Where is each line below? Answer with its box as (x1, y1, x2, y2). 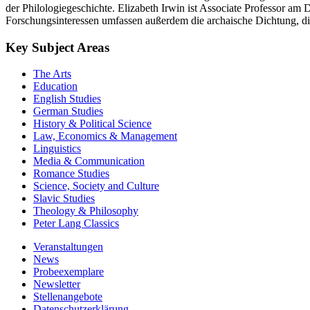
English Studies (33, 93, 101, 105)
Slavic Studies (33, 192, 95, 205)
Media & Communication (33, 155, 145, 167)
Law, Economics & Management (33, 130, 177, 143)
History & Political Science (33, 118, 152, 130)
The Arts (33, 68, 71, 80)
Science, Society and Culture (33, 180, 159, 192)
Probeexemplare (33, 266, 104, 278)
